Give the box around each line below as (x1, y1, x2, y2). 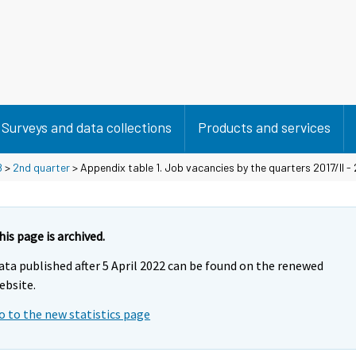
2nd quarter (13, 160, 70, 174)
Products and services (198, 118, 331, 136)
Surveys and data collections (2, 118, 172, 136)
